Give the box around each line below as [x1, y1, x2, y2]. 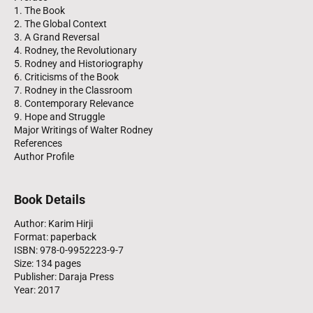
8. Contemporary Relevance [14, 97, 133, 109]
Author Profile [14, 150, 74, 162]
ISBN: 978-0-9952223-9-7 [14, 244, 124, 256]
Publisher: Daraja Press [14, 270, 114, 282]
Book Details [14, 191, 85, 207]
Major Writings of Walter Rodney [14, 124, 153, 136]
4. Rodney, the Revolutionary [14, 44, 137, 56]
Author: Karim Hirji [14, 217, 93, 229]
